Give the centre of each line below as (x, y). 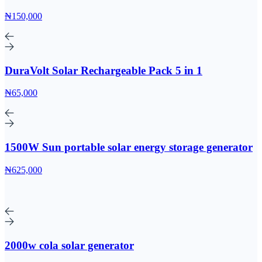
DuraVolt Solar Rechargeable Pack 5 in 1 (104, 70)
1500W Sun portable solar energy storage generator (129, 147)
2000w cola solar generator (69, 245)
